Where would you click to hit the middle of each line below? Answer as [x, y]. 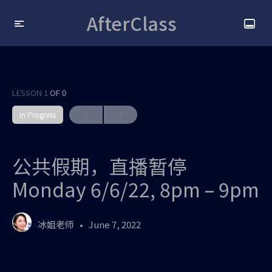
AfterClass [131, 23]
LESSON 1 [31, 93]
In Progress [38, 114]
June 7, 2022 [115, 224]
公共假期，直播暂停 [100, 166]
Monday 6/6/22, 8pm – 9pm [136, 189]
